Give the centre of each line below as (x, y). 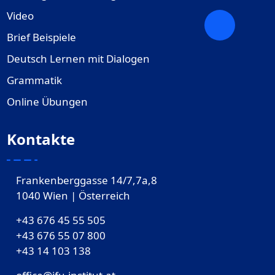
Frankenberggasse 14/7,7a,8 (86, 180)
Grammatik (34, 80)
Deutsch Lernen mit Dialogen (78, 59)
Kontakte (41, 139)
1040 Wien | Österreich (73, 196)
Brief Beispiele (41, 37)
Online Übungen (47, 102)
